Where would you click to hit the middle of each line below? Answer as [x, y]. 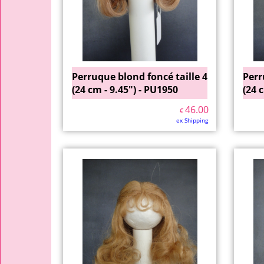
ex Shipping [192, 120]
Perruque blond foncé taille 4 [140, 77]
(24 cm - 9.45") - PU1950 [125, 90]
